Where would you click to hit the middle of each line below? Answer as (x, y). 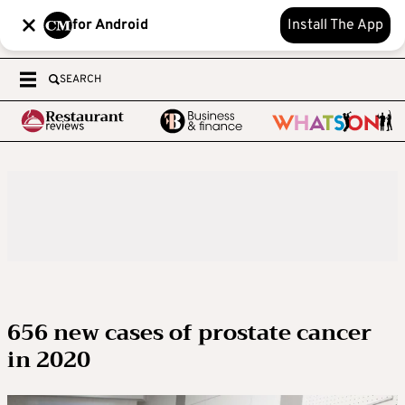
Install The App (335, 25)
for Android (110, 25)
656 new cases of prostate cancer (189, 333)
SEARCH (80, 80)
